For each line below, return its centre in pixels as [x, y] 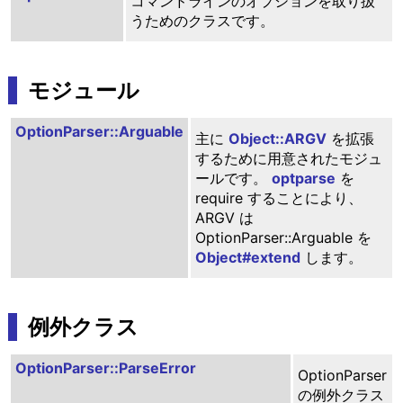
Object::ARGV [277, 138]
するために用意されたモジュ [288, 158]
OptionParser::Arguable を [283, 237]
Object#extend [247, 257]
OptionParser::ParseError [105, 367]
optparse [303, 178]
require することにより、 [278, 197]
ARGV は [224, 217]
